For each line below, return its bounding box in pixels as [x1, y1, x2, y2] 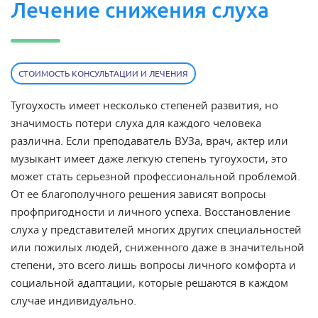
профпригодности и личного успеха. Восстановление [11, 204, 290, 219]
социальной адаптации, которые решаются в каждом [11, 275, 288, 290]
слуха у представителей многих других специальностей [11, 222, 302, 236]
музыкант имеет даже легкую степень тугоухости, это [11, 151, 287, 165]
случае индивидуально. [11, 293, 136, 307]
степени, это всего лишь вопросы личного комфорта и [11, 258, 296, 272]
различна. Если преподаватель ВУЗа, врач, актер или [11, 133, 288, 148]
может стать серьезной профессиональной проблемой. [11, 169, 300, 183]
